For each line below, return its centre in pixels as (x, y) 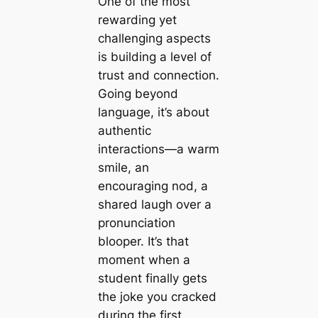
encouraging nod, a (153, 186)
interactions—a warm (158, 149)
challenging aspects (154, 38)
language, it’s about (153, 112)
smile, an (123, 167)
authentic (124, 130)
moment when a (144, 259)
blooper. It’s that (143, 241)
